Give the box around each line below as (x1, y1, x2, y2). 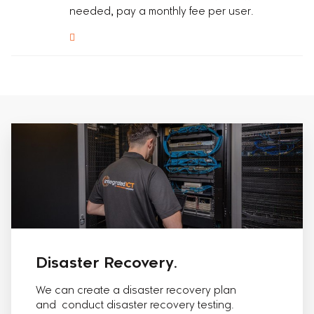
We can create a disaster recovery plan (36, 286, 236, 296)
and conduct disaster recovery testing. (36, 301, 234, 311)
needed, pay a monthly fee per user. (69, 7, 254, 18)
